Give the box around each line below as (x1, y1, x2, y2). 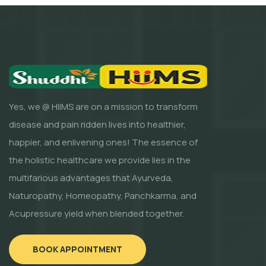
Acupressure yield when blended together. (9, 207, 184, 220)
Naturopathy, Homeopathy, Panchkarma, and (9, 189, 197, 202)
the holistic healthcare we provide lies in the (9, 154, 191, 167)
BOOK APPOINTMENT (33, 243, 122, 255)
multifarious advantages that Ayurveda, (9, 172, 173, 185)
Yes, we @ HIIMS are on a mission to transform (9, 100, 198, 113)
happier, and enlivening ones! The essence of (9, 136, 198, 149)
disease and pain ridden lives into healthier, (9, 118, 186, 131)
